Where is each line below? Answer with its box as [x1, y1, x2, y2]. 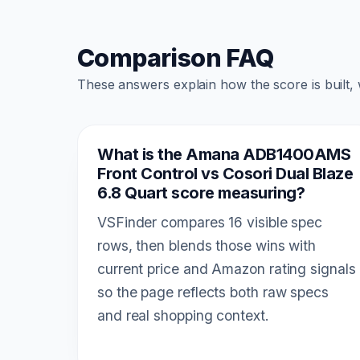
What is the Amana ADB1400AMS [97, 145, 350, 165]
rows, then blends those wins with [97, 237, 317, 255]
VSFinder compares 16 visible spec [97, 214, 323, 231]
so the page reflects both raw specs [97, 284, 329, 301]
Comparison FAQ [77, 43, 274, 73]
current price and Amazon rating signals [97, 260, 356, 278]
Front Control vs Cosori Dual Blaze [97, 164, 353, 184]
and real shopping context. [97, 307, 269, 325]
